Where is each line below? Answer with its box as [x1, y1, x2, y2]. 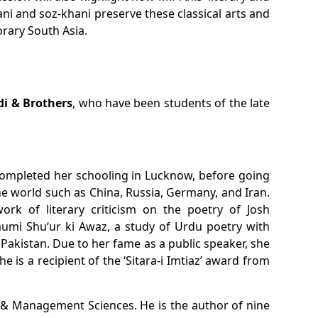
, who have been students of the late [72, 95, 270, 111]
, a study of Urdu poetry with [107, 219, 270, 234]
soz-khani [39, 6, 92, 21]
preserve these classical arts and [91, 6, 270, 21]
